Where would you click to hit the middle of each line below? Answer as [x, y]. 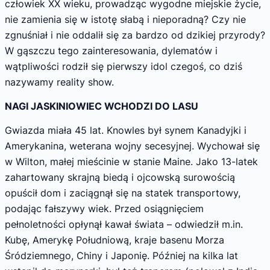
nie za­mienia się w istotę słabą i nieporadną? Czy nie [125, 20]
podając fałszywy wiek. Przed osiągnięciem [104, 208]
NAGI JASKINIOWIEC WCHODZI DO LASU [102, 106]
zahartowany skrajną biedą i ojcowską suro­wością [120, 177]
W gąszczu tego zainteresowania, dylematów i [111, 51]
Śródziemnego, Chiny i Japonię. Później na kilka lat [121, 255]
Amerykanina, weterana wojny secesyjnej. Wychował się [132, 146]
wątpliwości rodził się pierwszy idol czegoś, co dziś [124, 67]
